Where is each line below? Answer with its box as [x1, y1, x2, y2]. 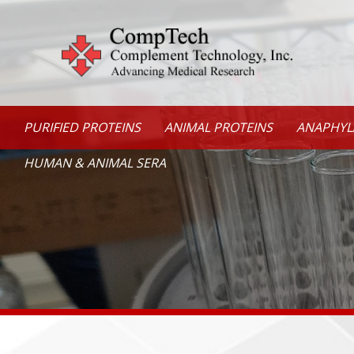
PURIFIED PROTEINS [24, 119, 141, 137]
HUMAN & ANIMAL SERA [24, 154, 166, 172]
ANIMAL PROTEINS [164, 119, 273, 137]
